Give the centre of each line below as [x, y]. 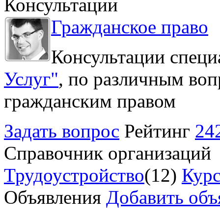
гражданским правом [90, 101]
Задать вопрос [62, 131]
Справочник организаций [108, 153]
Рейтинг [160, 131]
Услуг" [31, 79]
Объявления [55, 197]
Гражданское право [130, 27]
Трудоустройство [74, 175]
